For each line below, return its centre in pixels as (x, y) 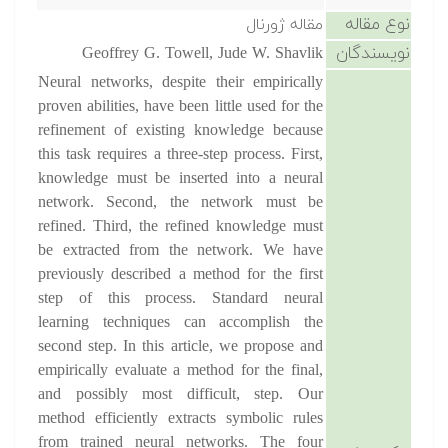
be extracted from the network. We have (180, 251)
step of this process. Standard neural (180, 299)
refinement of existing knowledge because (180, 131)
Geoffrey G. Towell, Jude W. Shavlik (202, 54)
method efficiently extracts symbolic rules (180, 419)
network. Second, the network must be (180, 203)
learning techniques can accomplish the (180, 323)
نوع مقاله (377, 25)
